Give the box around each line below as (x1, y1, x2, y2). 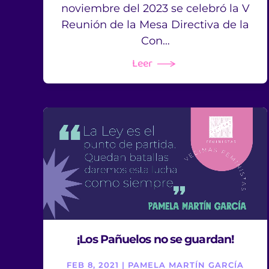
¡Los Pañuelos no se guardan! (77, 232, 234, 247)
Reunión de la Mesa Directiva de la (61, 17, 250, 31)
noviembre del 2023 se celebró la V (61, 1, 250, 15)
